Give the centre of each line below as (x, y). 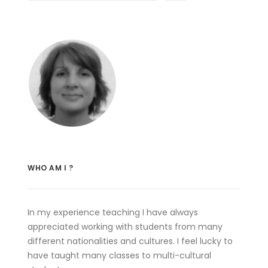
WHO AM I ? (51, 168)
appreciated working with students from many (125, 227)
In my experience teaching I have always (113, 212)
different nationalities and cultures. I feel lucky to (130, 241)
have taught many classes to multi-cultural (119, 255)
